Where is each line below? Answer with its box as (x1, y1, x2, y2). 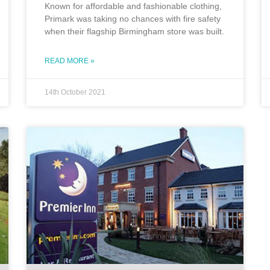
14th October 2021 (45, 88, 105, 97)
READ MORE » (45, 57, 95, 66)
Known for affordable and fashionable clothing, (45, 1, 222, 11)
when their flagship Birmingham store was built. (45, 27, 224, 37)
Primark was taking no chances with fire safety (45, 14, 221, 24)
